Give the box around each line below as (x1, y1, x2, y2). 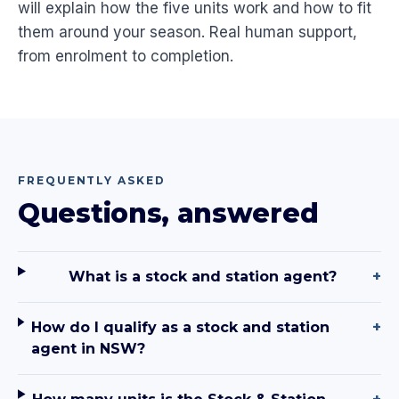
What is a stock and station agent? (68, 268, 337, 286)
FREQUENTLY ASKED (18, 174, 166, 188)
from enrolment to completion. (18, 47, 233, 66)
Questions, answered (18, 197, 319, 231)
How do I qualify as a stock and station (31, 319, 330, 337)
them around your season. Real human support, (18, 23, 357, 42)
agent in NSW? (31, 340, 146, 358)
